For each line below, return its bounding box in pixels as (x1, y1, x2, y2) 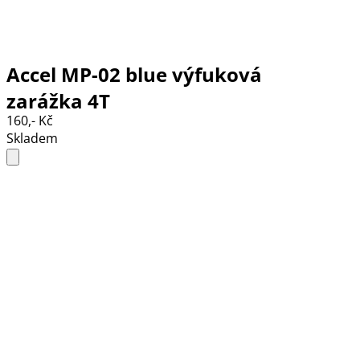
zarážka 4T (6, 87, 110, 114)
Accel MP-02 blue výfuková (6, 60, 262, 88)
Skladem (6, 129, 58, 148)
